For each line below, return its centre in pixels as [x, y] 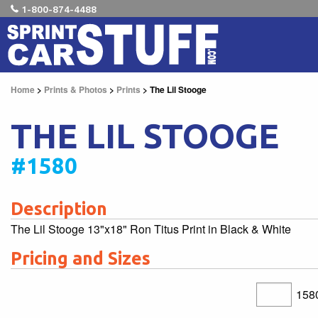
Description [59, 209]
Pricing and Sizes [81, 258]
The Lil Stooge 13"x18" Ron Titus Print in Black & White [151, 229]
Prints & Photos [76, 89]
